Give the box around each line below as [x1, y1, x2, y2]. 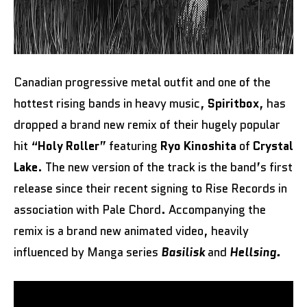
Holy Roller [38, 137, 99, 154]
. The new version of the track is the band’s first [38, 158, 293, 175]
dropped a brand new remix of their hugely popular [14, 116, 280, 133]
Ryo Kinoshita [160, 137, 236, 154]
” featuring [99, 137, 160, 154]
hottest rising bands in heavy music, [14, 95, 208, 112]
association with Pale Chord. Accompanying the [14, 201, 266, 218]
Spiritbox [208, 95, 259, 112]
